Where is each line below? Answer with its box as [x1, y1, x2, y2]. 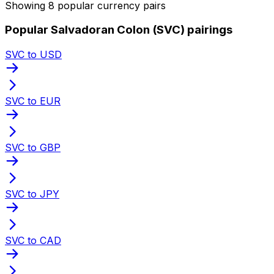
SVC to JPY [5, 187, 59, 200]
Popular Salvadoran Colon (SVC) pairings [5, 23, 232, 37]
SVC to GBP [5, 141, 61, 154]
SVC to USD [5, 48, 62, 61]
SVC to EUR [5, 94, 61, 107]
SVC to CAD [5, 234, 61, 246]
